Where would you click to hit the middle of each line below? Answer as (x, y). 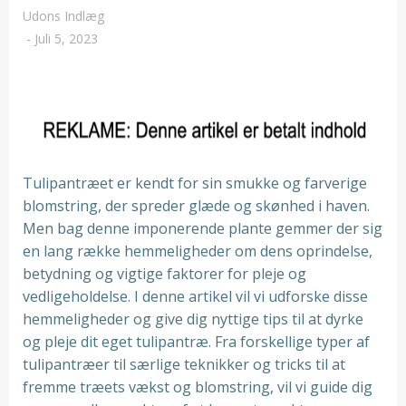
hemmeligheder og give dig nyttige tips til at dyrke (193, 319)
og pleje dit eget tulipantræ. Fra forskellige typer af (196, 342)
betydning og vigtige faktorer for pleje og (164, 274)
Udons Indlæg (63, 16)
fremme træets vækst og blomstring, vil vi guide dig (198, 387)
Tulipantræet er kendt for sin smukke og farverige (195, 183)
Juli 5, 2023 (66, 39)
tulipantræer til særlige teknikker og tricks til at (184, 364)
